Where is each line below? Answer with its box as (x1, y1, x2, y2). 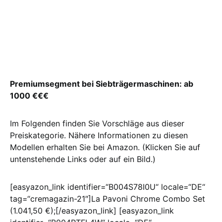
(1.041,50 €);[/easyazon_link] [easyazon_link (10, 206, 174, 216)
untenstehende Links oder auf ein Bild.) (10, 154, 156, 164)
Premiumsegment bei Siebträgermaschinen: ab (10, 79, 193, 89)
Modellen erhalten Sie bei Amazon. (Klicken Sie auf (10, 142, 200, 152)
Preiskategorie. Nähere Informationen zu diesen (10, 130, 188, 140)
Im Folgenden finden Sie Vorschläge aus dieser (10, 118, 184, 128)
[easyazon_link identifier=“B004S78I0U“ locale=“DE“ (10, 182, 205, 192)
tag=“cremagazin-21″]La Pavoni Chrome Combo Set (10, 194, 205, 204)
